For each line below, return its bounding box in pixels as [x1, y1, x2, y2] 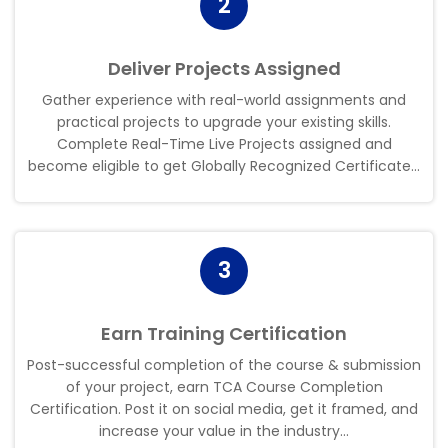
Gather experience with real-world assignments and [42, 89, 406, 110]
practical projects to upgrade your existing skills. [57, 111, 391, 132]
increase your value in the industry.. [99, 420, 346, 441]
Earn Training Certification [101, 320, 347, 346]
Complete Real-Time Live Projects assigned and [56, 133, 392, 154]
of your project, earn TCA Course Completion [65, 376, 383, 397]
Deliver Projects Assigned [107, 55, 341, 81]
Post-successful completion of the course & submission [27, 354, 421, 375]
